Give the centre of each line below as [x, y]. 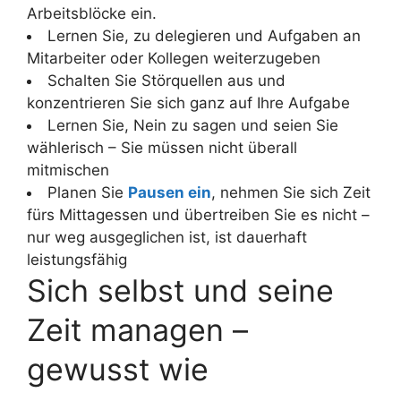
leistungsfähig [77, 259]
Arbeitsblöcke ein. [92, 13]
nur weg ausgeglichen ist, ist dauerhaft [167, 237]
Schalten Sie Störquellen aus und [166, 80]
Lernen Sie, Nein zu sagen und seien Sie [193, 125]
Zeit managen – [137, 329]
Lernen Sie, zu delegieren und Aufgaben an [204, 35]
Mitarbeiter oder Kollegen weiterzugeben [174, 58]
